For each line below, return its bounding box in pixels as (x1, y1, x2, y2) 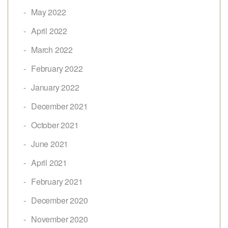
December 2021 (31, 100, 88, 112)
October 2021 (31, 119, 79, 131)
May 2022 (31, 6, 66, 18)
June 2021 (31, 137, 69, 150)
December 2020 (31, 194, 88, 206)
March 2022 (31, 43, 73, 55)
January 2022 (31, 81, 79, 93)
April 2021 (31, 156, 67, 168)
